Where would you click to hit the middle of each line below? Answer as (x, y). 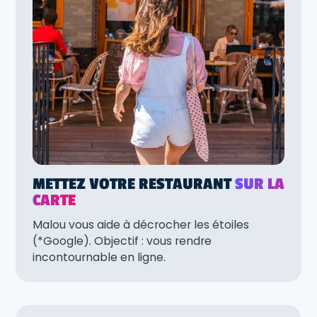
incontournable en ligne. (99, 258)
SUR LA (260, 184)
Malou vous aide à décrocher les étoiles (141, 225)
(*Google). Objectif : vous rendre (122, 241)
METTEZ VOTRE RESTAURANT (134, 184)
